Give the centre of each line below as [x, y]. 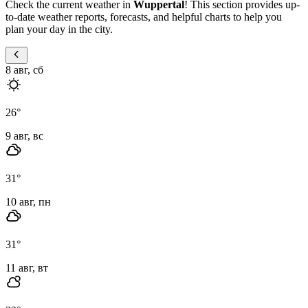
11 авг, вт [27, 267]
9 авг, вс [24, 135]
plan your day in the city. [59, 29]
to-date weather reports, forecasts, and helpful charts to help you [144, 16]
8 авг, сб [24, 69]
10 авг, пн [28, 201]
